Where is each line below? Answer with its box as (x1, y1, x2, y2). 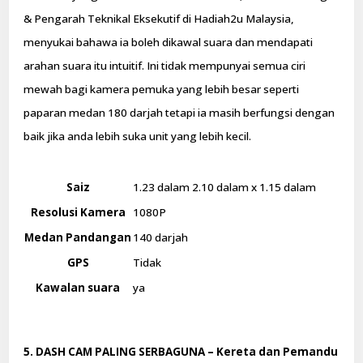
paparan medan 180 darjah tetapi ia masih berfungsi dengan (23, 105, 335, 120)
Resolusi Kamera (30, 205, 126, 220)
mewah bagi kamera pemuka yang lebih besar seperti (23, 81, 300, 96)
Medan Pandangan (24, 230, 132, 246)
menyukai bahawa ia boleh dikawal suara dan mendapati (23, 34, 314, 49)
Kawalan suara (36, 280, 121, 296)
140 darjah (133, 230, 189, 246)
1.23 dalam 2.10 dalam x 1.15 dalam (133, 180, 317, 195)
